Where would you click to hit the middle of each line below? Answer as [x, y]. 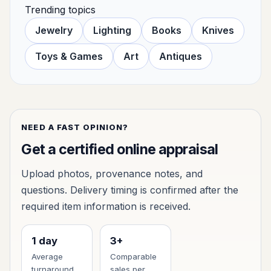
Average [47, 257]
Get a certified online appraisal [120, 150]
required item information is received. [106, 206]
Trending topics [60, 10]
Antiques [181, 57]
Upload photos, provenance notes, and [112, 173]
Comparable [133, 257]
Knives [218, 31]
